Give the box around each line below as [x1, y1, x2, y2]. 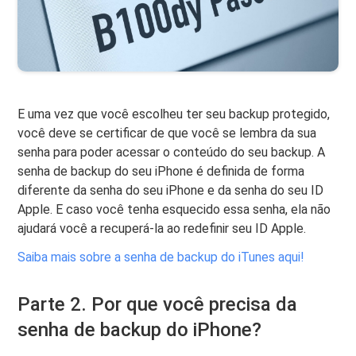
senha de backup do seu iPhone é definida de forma [17, 163, 305, 179]
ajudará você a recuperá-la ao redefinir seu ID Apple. [17, 220, 307, 236]
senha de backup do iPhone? [17, 318, 262, 341]
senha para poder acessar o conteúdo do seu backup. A [17, 144, 326, 160]
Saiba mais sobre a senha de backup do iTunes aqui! [17, 249, 305, 265]
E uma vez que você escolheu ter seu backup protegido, [17, 106, 331, 122]
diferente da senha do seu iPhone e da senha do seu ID [17, 182, 324, 198]
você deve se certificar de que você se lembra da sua [17, 125, 317, 141]
